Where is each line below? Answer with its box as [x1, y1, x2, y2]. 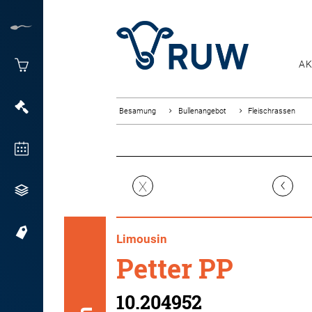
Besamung [119, 107, 156, 116]
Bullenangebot [178, 107, 226, 116]
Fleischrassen [248, 107, 295, 116]
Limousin [116, 232, 167, 246]
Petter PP [116, 251, 233, 286]
